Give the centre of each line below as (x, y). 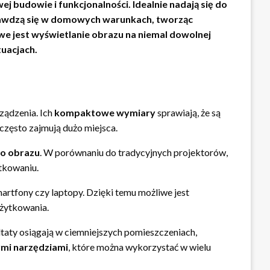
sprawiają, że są (188, 113)
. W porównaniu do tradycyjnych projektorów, (134, 152)
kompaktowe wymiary (105, 113)
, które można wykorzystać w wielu (140, 247)
